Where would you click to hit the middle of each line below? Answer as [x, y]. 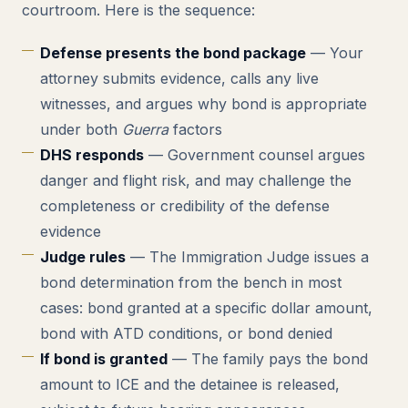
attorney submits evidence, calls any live [179, 78]
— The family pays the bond [268, 359]
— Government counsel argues [255, 155]
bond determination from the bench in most [191, 282]
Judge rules [83, 257]
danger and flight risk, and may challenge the [196, 180]
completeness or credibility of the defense [185, 206]
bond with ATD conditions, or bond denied [186, 333]
